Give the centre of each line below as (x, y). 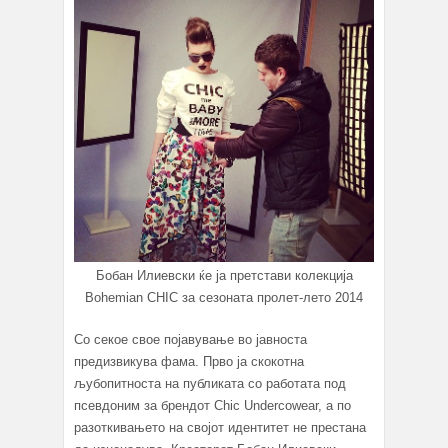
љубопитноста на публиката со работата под (210, 384)
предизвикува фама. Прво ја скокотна (189, 362)
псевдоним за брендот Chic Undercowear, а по (212, 406)
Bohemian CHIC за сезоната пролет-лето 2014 (224, 298)
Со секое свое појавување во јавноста (190, 340)
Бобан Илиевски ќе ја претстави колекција (224, 276)
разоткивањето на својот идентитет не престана (220, 428)
